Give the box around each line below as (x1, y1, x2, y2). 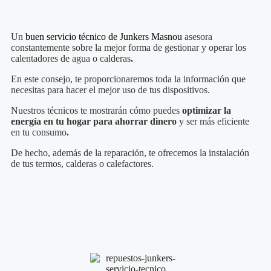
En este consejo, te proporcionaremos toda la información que (11, 74, 246, 85)
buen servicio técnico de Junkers (25, 31, 151, 42)
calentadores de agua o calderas (11, 53, 131, 64)
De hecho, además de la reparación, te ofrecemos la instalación (11, 148, 249, 158)
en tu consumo (11, 127, 67, 138)
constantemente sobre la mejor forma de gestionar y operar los (11, 42, 246, 53)
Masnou (151, 31, 184, 42)
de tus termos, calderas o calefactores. (11, 158, 154, 169)
